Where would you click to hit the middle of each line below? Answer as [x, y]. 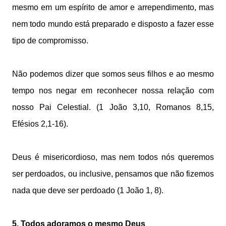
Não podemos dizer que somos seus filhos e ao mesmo [113, 74]
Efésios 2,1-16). [40, 124]
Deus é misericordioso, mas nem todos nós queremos [113, 157]
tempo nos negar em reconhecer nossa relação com [113, 91]
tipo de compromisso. [50, 41]
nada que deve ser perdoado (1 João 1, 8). [88, 190]
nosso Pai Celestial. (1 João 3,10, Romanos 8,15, [113, 107]
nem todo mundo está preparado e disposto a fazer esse [113, 24]
